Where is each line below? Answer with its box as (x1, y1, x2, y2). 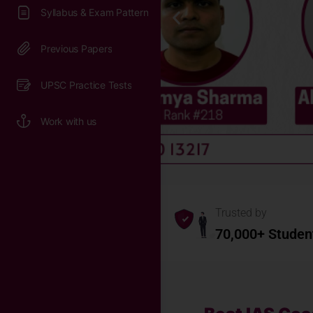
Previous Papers (41, 43, 112, 54)
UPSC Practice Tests (41, 79, 132, 91)
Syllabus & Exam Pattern (41, 6, 149, 18)
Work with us (41, 115, 97, 127)
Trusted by (215, 205, 267, 219)
